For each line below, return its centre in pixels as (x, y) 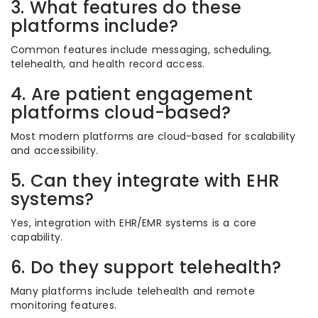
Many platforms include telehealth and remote (133, 291)
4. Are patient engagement (132, 94)
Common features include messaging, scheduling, (141, 50)
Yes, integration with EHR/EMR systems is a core (134, 223)
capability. (37, 237)
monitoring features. (64, 305)
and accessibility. (55, 150)
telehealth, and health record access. (108, 64)
